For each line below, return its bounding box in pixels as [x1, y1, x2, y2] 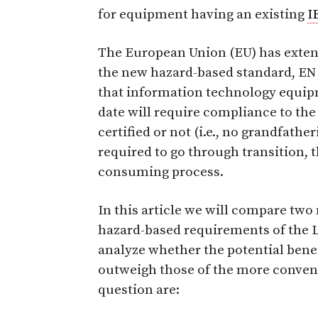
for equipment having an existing [98, 6, 307, 23]
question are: [98, 281, 180, 298]
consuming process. [98, 163, 224, 180]
